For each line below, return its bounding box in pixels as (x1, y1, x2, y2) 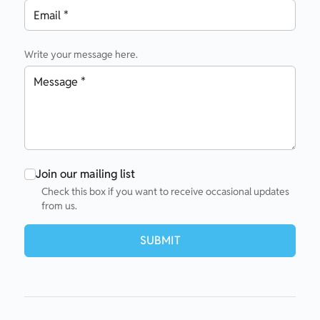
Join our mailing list (36, 166, 135, 181)
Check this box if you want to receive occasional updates (41, 185, 289, 198)
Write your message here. (24, 48, 138, 61)
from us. (41, 199, 77, 212)
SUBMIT (139, 233, 181, 248)
